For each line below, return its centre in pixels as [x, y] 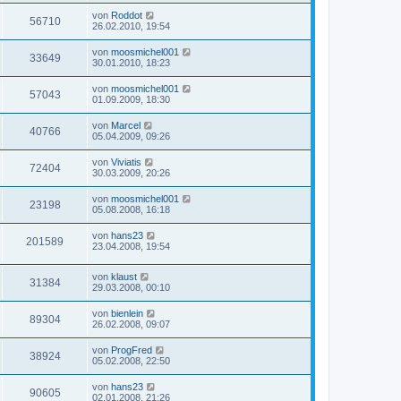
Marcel [126, 125]
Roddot [127, 15]
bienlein [127, 314]
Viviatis [126, 162]
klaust [124, 277]
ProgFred [132, 350]
